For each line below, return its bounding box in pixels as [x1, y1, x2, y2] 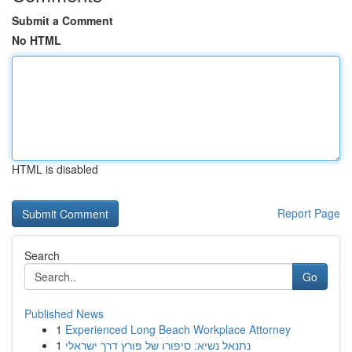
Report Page [277, 205, 340, 221]
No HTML [12, 32, 61, 48]
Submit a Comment [12, 13, 113, 28]
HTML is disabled [12, 161, 98, 177]
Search [24, 247, 60, 263]
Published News [24, 306, 104, 321]
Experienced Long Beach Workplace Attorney [65, 321, 291, 337]
